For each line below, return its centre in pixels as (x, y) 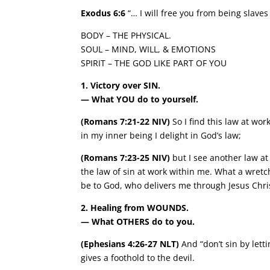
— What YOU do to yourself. (140, 99)
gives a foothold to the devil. (138, 258)
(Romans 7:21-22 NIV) (126, 121)
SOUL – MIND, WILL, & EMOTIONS (149, 49)
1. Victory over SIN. (121, 85)
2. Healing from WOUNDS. (135, 208)
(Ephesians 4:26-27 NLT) (130, 244)
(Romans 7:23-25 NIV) (126, 158)
